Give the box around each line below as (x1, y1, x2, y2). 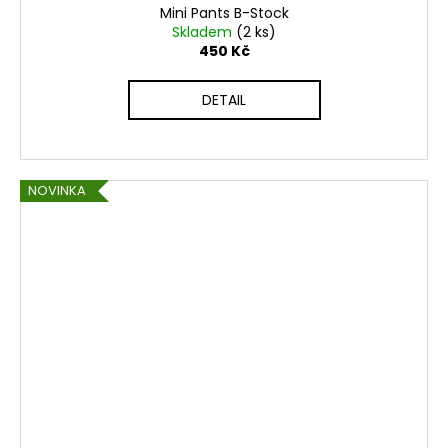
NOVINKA (28, 181, 86, 201)
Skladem (172, 22, 236, 43)
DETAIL (202, 90, 246, 111)
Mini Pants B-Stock (159, 3, 289, 24)
